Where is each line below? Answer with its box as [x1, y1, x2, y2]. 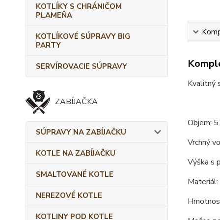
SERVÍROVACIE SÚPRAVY [36, 61, 127, 71]
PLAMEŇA [36, 10, 72, 20]
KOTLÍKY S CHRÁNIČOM [36, 1, 122, 11]
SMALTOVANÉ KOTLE [36, 169, 113, 179]
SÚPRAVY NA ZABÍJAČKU [36, 127, 126, 137]
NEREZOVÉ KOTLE [36, 191, 102, 200]
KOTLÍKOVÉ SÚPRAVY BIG [36, 31, 130, 41]
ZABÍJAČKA [55, 96, 98, 107]
